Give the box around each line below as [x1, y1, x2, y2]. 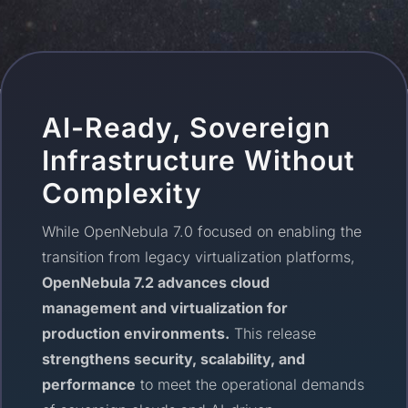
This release [229, 323, 317, 342]
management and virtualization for [42, 298, 289, 317]
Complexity [42, 176, 203, 209]
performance [42, 374, 137, 393]
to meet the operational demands [136, 374, 365, 393]
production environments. [42, 323, 230, 342]
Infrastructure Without [42, 143, 356, 177]
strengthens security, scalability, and [42, 349, 306, 368]
